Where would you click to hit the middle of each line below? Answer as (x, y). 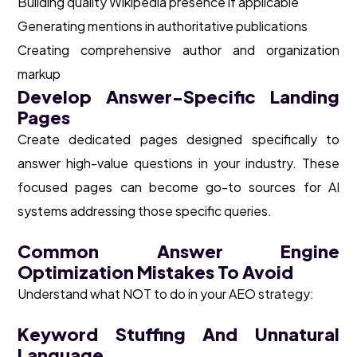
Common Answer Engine (178, 251)
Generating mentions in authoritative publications (163, 26)
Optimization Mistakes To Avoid (155, 272)
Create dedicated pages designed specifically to (178, 139)
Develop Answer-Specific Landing (178, 97)
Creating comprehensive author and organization (178, 50)
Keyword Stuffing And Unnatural (178, 334)
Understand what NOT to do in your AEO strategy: (166, 294)
